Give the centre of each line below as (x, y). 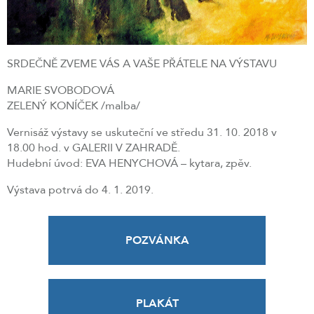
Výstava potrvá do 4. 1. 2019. (80, 190)
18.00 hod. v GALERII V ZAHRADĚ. (94, 148)
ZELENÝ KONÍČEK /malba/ (74, 105)
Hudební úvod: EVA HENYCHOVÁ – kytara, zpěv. (129, 163)
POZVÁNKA (157, 240)
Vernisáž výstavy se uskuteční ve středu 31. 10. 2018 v (142, 132)
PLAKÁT (157, 303)
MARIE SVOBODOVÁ (61, 90)
